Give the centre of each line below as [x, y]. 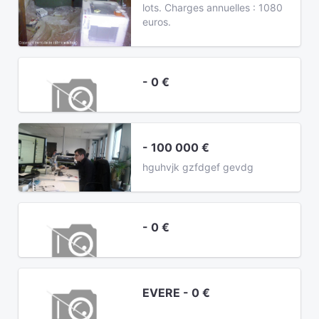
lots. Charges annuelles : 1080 [213, 7]
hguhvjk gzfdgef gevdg [198, 167]
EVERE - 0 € [177, 293]
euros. [157, 22]
